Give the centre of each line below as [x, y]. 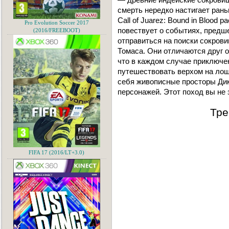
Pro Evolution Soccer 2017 [57, 23]
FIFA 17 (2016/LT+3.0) [57, 153]
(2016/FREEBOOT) [57, 30]
